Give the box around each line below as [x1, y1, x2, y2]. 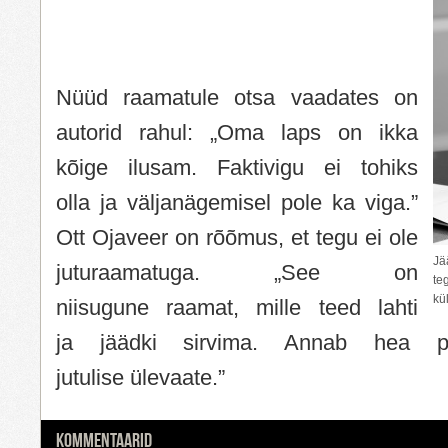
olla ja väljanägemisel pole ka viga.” [56, 189, 418, 215]
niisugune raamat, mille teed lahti [56, 294, 418, 320]
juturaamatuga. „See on [56, 259, 418, 285]
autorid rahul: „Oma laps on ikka [56, 119, 418, 145]
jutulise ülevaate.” [56, 364, 225, 390]
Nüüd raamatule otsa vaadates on [56, 84, 418, 110]
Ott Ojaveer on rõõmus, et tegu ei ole [56, 224, 418, 250]
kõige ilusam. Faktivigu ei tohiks [56, 154, 418, 180]
